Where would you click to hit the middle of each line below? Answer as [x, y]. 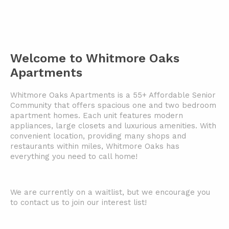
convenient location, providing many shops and [98, 136]
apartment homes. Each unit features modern [97, 116]
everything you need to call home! [75, 156]
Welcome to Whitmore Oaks [95, 58]
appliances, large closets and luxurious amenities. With [113, 126]
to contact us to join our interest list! [78, 202]
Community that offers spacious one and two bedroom [113, 105]
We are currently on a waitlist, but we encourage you [110, 192]
